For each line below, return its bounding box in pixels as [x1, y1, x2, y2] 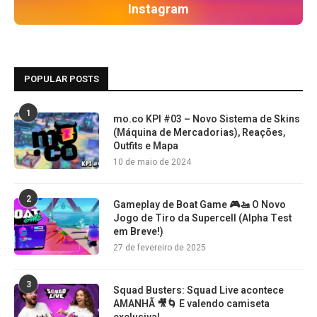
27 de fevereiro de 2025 [113, 241, 206, 254]
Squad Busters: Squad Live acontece [113, 283, 284, 298]
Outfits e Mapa [113, 139, 178, 154]
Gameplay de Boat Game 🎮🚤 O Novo [113, 197, 286, 212]
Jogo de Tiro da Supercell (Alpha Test [113, 211, 292, 226]
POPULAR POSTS [24, 72, 99, 86]
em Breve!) [113, 224, 163, 239]
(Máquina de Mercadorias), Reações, [113, 125, 285, 140]
